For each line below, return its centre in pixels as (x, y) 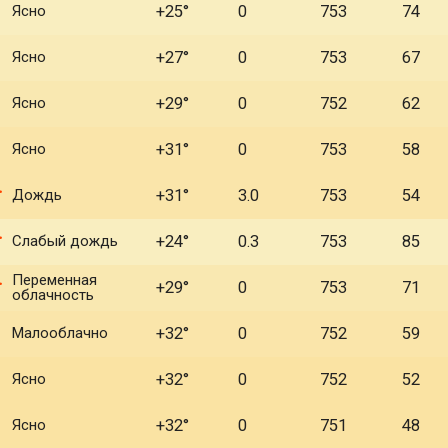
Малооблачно (60, 333)
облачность (53, 295)
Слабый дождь (65, 241)
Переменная (54, 280)
